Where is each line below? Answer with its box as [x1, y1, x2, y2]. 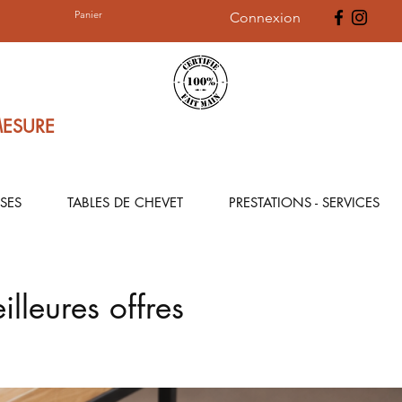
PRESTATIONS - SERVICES [228, 194, 380, 211]
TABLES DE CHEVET [66, 194, 183, 211]
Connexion [230, 8, 301, 26]
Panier [74, 8, 103, 22]
